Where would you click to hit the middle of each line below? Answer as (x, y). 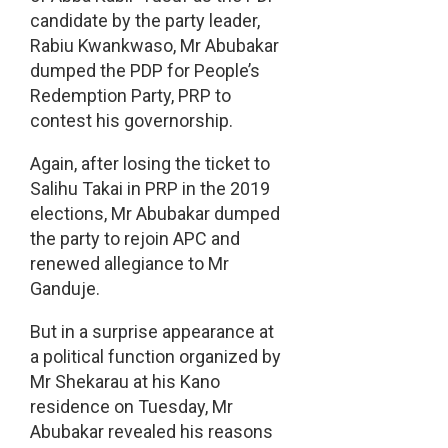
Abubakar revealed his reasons (151, 432)
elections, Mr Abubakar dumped (154, 214)
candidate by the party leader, (144, 21)
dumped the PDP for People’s (144, 71)
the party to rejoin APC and (134, 239)
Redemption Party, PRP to (130, 96)
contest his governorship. (131, 121)
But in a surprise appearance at (151, 332)
